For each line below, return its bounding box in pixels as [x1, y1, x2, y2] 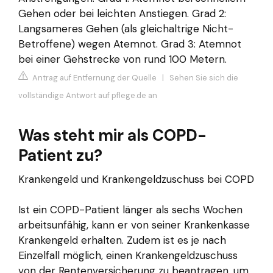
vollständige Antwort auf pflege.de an [18, 90, 157, 101]
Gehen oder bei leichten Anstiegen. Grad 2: [18, 7, 226, 21]
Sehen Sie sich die [169, 72, 238, 83]
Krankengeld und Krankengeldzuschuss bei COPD [18, 172, 254, 186]
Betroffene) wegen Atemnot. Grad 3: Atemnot [18, 37, 241, 51]
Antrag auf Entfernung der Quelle [30, 72, 157, 83]
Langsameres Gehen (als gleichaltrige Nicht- [18, 22, 233, 36]
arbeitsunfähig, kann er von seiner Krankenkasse [18, 218, 250, 232]
